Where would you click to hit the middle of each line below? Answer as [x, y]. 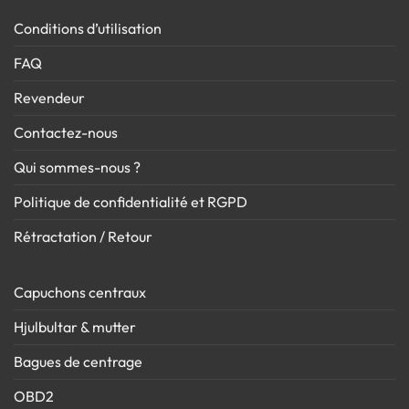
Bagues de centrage [78, 362]
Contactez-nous [66, 133]
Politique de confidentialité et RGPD [131, 202]
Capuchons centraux [80, 293]
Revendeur [49, 98]
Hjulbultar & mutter [75, 327]
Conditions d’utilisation [88, 29]
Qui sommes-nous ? [77, 168]
